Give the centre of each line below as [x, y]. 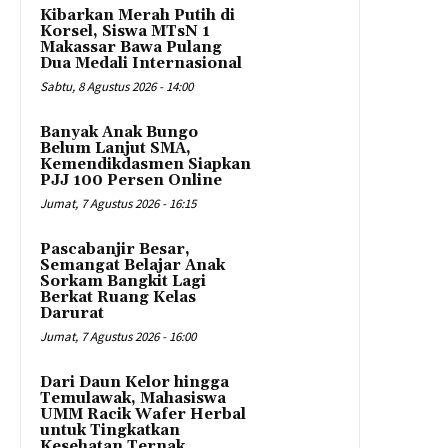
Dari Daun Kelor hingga [134, 383]
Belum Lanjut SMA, [115, 149]
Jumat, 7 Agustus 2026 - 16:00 [118, 337]
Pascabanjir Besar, [115, 250]
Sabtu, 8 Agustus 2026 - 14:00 [116, 87]
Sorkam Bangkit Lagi [123, 282]
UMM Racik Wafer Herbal [143, 415]
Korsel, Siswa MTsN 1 [125, 32]
